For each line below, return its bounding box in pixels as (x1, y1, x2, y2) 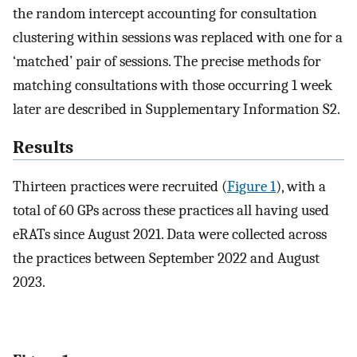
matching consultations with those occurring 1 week (13, 76, 332, 94)
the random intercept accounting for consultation (13, 4, 317, 22)
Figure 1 (227, 177, 276, 195)
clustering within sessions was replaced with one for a (13, 28, 343, 46)
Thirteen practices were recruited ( (13, 177, 227, 195)
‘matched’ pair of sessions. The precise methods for (13, 52, 321, 70)
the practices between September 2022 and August (13, 249, 320, 267)
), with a (276, 177, 326, 195)
